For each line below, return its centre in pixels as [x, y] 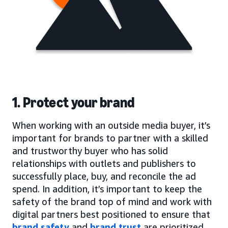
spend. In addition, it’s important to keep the [107, 189]
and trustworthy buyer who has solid [90, 150]
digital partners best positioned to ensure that [111, 214]
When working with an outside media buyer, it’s [111, 125]
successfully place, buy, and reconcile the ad [104, 176]
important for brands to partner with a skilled [110, 138]
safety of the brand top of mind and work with [112, 201]
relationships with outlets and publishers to [104, 163]
